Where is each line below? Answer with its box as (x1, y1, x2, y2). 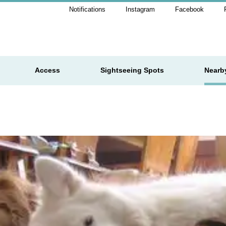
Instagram (126, 6, 155, 13)
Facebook (175, 6, 204, 13)
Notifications (69, 6, 105, 13)
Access (35, 66, 60, 74)
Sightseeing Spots (100, 66, 164, 74)
